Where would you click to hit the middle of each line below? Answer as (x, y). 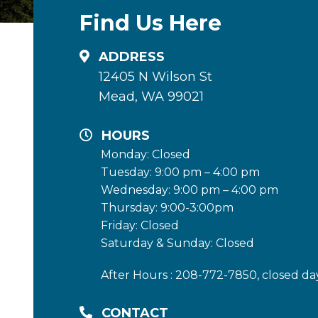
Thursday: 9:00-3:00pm (167, 207)
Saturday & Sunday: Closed (177, 243)
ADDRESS (132, 56)
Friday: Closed (140, 225)
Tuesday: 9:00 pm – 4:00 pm (180, 172)
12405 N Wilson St (155, 76)
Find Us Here (150, 23)
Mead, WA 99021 (151, 96)
